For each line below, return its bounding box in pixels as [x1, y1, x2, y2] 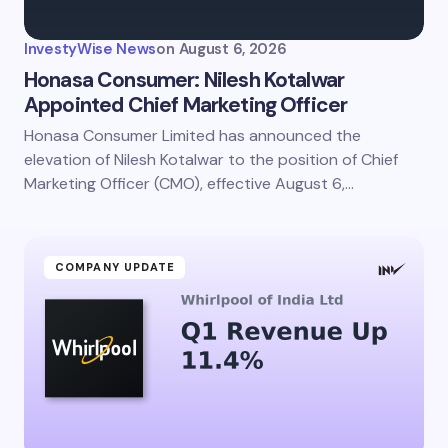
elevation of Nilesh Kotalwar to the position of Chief [24, 148, 398, 170]
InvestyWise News [24, 38, 157, 59]
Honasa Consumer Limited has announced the [24, 124, 361, 146]
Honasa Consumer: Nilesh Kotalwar [24, 65, 345, 94]
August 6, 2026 [178, 38, 287, 59]
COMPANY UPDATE [55, 259, 176, 274]
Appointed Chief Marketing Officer [24, 90, 348, 119]
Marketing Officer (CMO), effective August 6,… [24, 172, 354, 194]
